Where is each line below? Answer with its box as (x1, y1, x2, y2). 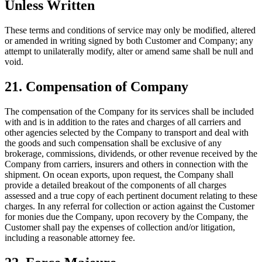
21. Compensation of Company (5, 78, 188, 94)
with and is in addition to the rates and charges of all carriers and (5, 116, 241, 127)
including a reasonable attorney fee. (5, 232, 135, 243)
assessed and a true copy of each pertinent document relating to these (5, 190, 257, 201)
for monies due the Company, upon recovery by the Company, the (5, 211, 248, 222)
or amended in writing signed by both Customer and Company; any (5, 36, 253, 46)
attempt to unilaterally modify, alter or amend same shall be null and (5, 46, 253, 57)
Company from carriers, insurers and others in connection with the (5, 158, 248, 169)
